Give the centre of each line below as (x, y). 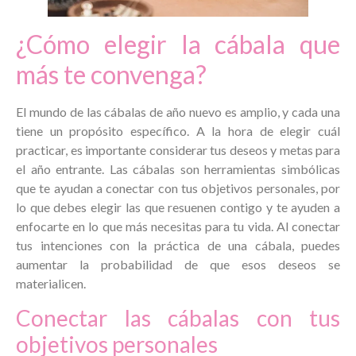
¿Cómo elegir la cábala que (178, 44)
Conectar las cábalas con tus (178, 317)
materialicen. (51, 284)
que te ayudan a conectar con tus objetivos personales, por (178, 188)
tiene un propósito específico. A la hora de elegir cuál (178, 131)
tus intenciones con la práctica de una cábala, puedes (178, 246)
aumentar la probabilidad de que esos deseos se (178, 265)
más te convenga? (111, 75)
